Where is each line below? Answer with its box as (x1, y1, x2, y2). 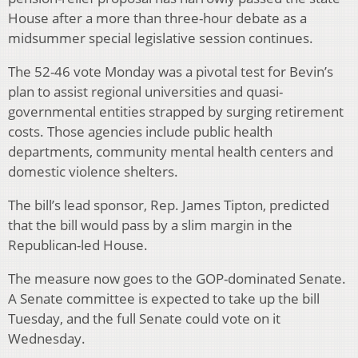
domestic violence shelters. (8, 162, 178, 181)
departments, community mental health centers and (8, 142, 333, 161)
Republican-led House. (8, 236, 148, 255)
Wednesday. (8, 329, 86, 348)
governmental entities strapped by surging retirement (8, 102, 344, 121)
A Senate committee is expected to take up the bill (8, 289, 320, 308)
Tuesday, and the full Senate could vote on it (8, 309, 280, 328)
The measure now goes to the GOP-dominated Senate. (8, 269, 346, 288)
